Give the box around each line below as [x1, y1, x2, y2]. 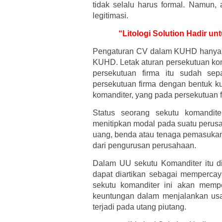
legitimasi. [93, 11, 128, 20]
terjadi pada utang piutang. [93, 202, 186, 211]
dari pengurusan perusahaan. [93, 141, 198, 150]
